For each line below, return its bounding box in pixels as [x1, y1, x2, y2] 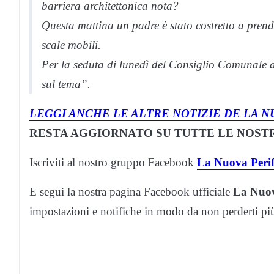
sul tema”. [42, 78, 91, 91]
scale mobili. [42, 39, 101, 52]
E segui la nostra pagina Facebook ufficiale [29, 185, 233, 199]
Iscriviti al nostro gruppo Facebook [29, 156, 197, 169]
